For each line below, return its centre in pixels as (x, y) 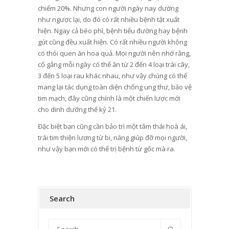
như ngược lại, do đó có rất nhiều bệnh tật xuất (108, 20)
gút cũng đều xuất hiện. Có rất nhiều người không (112, 42)
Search (62, 199)
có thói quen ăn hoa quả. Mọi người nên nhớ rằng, (114, 53)
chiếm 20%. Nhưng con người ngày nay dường (108, 8)
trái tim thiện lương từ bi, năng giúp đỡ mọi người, (112, 138)
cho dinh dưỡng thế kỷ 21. (77, 110)
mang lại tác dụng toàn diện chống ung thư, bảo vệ (114, 87)
